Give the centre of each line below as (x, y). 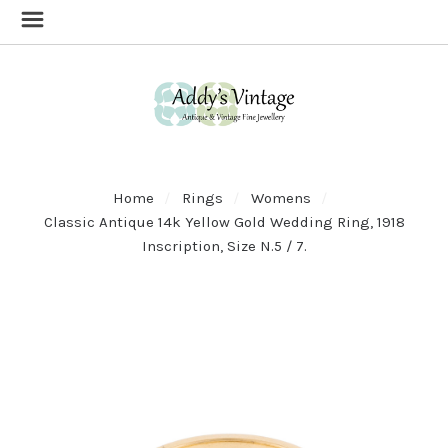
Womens (281, 197)
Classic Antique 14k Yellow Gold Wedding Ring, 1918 (224, 221)
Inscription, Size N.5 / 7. (224, 245)
